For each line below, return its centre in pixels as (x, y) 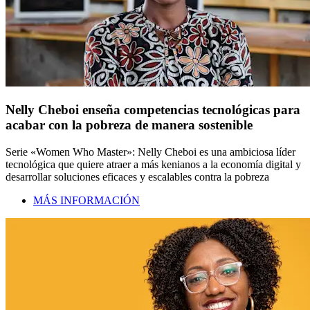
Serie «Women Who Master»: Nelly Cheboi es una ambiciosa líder (151, 152)
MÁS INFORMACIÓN (86, 200)
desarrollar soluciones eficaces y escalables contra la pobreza (137, 176)
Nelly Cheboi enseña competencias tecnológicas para (153, 109)
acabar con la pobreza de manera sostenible (129, 125)
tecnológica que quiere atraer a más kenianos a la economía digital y (153, 164)
